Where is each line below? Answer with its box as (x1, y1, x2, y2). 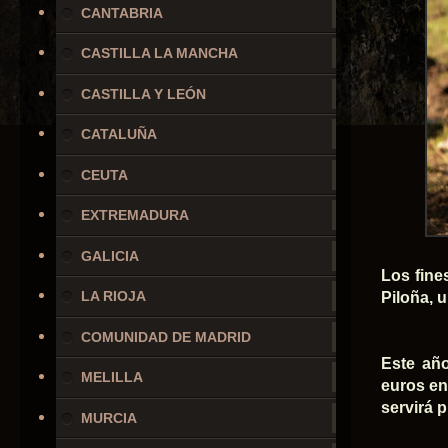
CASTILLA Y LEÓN (81, 85, 207, 102)
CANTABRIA (81, 4, 164, 21)
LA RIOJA (81, 288, 147, 305)
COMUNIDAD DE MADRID (81, 328, 252, 345)
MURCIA (81, 409, 138, 426)
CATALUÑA (81, 126, 158, 143)
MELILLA (81, 369, 144, 386)
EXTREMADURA (81, 207, 190, 224)
